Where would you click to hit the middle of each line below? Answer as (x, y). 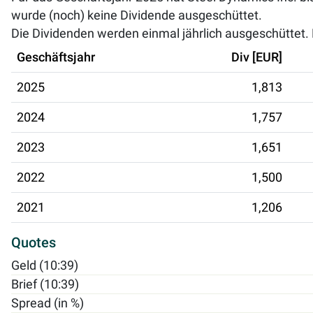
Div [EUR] (257, 57)
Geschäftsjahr (56, 57)
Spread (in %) (48, 303)
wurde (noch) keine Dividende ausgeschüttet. (137, 15)
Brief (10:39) (45, 284)
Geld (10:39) (45, 265)
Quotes (34, 242)
